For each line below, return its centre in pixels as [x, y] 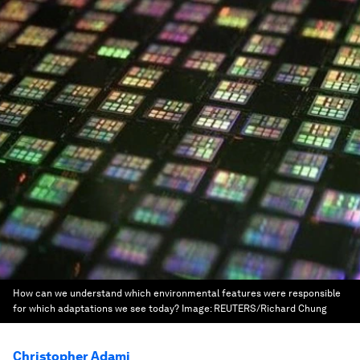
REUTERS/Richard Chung [270, 309]
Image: [198, 309]
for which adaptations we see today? [96, 309]
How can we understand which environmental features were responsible [177, 293]
